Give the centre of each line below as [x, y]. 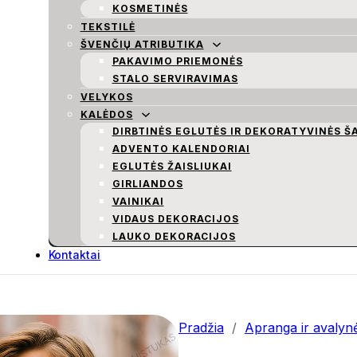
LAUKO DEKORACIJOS [174, 236]
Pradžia [201, 328]
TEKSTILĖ [108, 27]
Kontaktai [75, 255]
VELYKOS [106, 97]
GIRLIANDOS [147, 184]
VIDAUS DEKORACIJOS [175, 219]
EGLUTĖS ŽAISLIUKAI [172, 166]
